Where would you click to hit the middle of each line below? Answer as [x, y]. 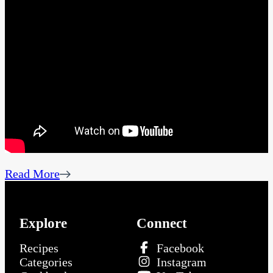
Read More [32, 174]
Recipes [39, 248]
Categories [46, 262]
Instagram [182, 262]
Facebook [180, 248]
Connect [162, 223]
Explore [43, 223]
